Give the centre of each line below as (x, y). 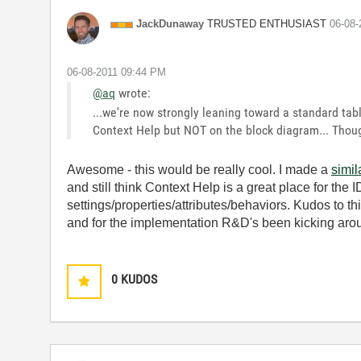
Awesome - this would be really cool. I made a (199, 170)
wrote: (133, 93)
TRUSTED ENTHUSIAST (266, 23)
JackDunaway (170, 24)
